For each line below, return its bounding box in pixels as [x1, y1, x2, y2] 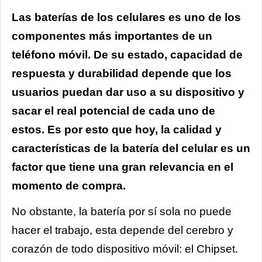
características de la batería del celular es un [12, 142, 250, 154]
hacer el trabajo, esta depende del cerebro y [12, 223, 233, 236]
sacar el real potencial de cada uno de [12, 104, 215, 117]
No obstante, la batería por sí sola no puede [12, 205, 232, 218]
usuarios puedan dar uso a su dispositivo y [12, 85, 244, 98]
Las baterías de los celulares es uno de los [12, 11, 241, 23]
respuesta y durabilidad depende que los [12, 67, 232, 80]
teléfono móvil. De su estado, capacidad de [12, 48, 243, 61]
